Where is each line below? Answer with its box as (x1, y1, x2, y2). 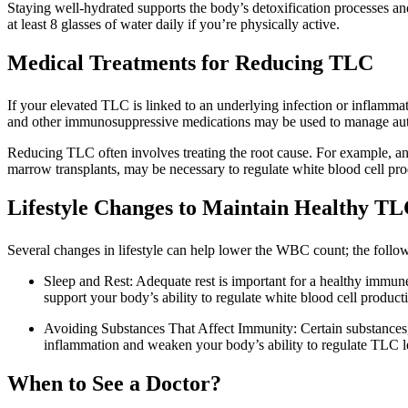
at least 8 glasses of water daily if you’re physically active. (7, 16, 340, 33)
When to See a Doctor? (7, 372, 221, 396)
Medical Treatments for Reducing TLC (7, 51, 373, 76)
